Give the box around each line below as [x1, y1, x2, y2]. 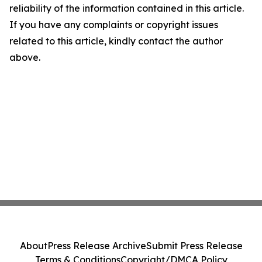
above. [9, 51, 40, 63]
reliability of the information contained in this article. [9, 2, 244, 14]
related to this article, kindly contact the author [9, 35, 223, 47]
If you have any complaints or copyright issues [9, 19, 218, 30]
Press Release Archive [47, 240, 146, 251]
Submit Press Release [146, 240, 243, 251]
